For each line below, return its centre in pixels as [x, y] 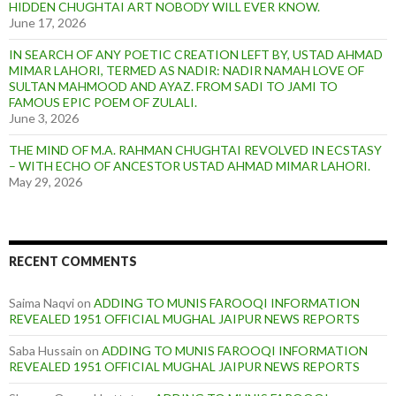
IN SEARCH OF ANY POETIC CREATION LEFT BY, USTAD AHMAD [196, 54]
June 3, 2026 [44, 118]
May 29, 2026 [46, 181]
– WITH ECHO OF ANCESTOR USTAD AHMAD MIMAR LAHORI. [190, 165]
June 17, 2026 [47, 22]
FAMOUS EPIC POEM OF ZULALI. [103, 102]
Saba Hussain [46, 350]
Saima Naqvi [42, 302]
